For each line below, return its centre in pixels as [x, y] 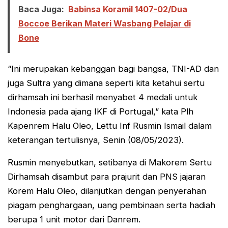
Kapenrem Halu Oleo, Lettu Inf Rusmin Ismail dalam [110, 125]
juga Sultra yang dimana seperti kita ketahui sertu [106, 83]
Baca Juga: [41, 9]
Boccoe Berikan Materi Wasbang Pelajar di [104, 23]
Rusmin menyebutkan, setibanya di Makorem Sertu [110, 163]
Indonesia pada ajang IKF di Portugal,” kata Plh [101, 111]
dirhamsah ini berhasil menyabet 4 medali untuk [103, 97]
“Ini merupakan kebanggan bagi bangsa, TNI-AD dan [113, 68]
